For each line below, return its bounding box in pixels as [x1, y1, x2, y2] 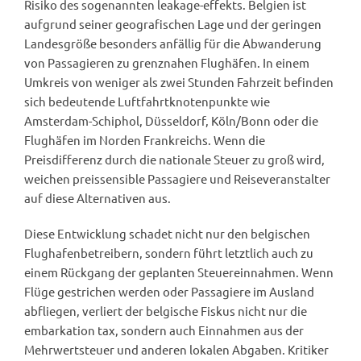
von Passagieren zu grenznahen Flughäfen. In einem [24, 54, 309, 70]
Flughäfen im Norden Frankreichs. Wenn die [24, 131, 265, 147]
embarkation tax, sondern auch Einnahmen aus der [24, 322, 304, 338]
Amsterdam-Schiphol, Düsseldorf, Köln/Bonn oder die [24, 112, 318, 128]
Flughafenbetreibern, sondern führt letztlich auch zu [24, 244, 313, 260]
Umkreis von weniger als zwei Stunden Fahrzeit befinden [24, 73, 334, 89]
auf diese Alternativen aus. [24, 189, 171, 205]
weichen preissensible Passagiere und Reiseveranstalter [24, 170, 330, 186]
